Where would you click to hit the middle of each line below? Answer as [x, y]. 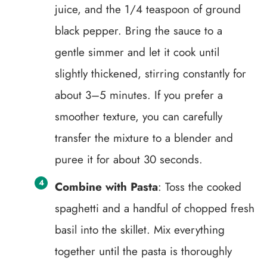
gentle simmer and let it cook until [137, 52]
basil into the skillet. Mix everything [140, 230]
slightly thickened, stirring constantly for [150, 74]
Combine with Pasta [106, 187]
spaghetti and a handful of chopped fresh [155, 208]
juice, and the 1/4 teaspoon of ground [148, 9]
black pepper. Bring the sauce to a [139, 31]
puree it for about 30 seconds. [129, 159]
